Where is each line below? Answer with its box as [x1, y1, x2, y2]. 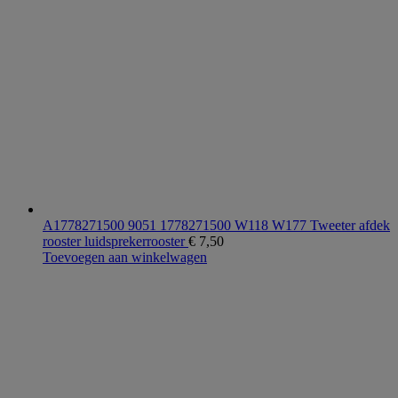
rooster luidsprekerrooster [43, 234, 188, 250]
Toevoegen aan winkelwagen [43, 250, 207, 266]
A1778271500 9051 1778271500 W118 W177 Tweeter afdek [43, 218, 390, 234]
